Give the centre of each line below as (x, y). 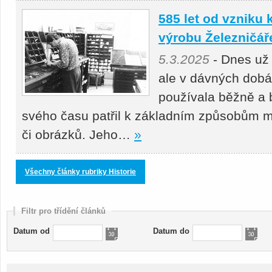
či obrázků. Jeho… (78, 135)
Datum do (171, 231)
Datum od (32, 231)
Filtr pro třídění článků (63, 211)
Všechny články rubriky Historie (80, 172)
